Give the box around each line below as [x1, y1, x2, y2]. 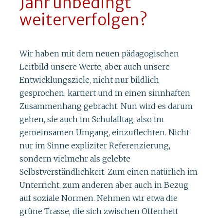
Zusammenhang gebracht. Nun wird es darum [19, 101, 193, 111]
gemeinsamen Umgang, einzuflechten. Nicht [19, 127, 189, 137]
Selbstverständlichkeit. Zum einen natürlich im [19, 166, 198, 177]
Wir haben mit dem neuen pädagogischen [19, 48, 179, 58]
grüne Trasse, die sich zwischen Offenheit [19, 206, 178, 216]
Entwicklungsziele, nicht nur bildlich [19, 74, 159, 85]
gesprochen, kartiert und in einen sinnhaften [19, 88, 190, 98]
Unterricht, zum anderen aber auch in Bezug [19, 180, 188, 190]
